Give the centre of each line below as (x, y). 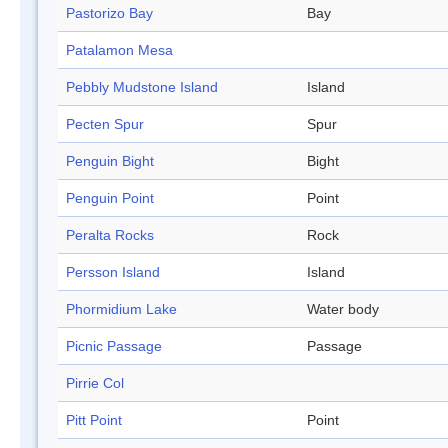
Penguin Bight (110, 161)
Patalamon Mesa (119, 50)
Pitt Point (94, 420)
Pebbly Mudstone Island (142, 87)
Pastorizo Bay (109, 13)
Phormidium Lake (121, 309)
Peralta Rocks (110, 235)
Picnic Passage (114, 346)
